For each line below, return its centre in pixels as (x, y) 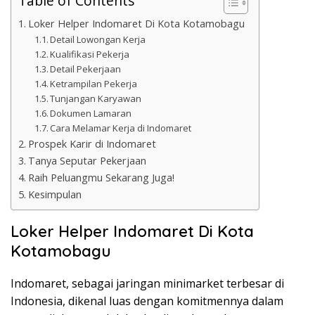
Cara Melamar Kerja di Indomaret (121, 128)
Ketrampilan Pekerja (94, 84)
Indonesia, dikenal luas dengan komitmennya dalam (147, 301)
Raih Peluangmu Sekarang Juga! (101, 178)
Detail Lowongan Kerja (98, 40)
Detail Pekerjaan (86, 69)
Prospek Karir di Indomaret (92, 144)
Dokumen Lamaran (91, 114)
